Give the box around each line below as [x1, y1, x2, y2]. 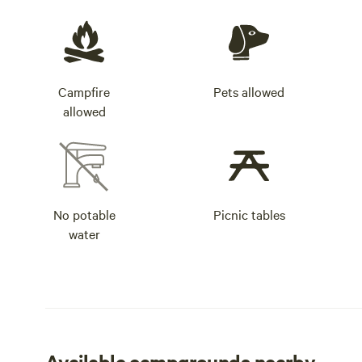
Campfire [58, 82, 110, 100]
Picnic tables [213, 205, 285, 223]
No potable [53, 205, 116, 223]
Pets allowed [213, 82, 284, 100]
